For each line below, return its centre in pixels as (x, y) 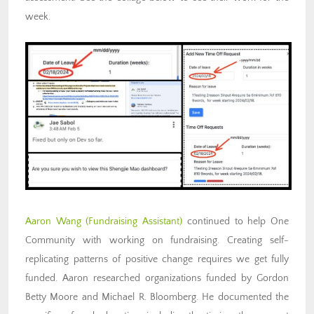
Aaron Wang (53, 221)
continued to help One (236, 221)
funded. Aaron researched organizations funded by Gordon (157, 278)
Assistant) (163, 221)
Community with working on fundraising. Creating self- (157, 240)
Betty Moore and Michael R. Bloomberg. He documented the (157, 297)
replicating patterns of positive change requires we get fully (157, 259)
